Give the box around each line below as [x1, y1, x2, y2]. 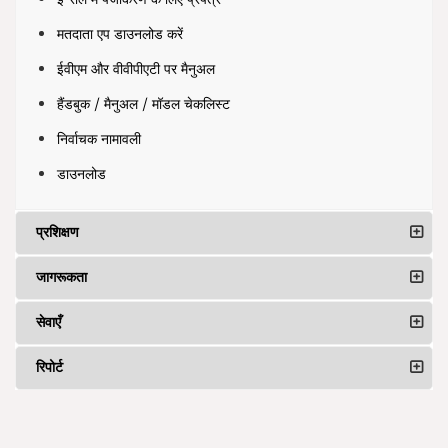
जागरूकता [36, 267, 88, 289]
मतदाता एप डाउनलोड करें [57, 24, 184, 46]
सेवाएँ [36, 312, 62, 334]
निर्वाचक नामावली [57, 129, 142, 151]
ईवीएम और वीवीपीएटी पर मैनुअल [57, 59, 216, 81]
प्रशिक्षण [36, 222, 80, 244]
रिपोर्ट [36, 357, 64, 379]
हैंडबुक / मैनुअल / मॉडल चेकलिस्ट [57, 94, 231, 116]
